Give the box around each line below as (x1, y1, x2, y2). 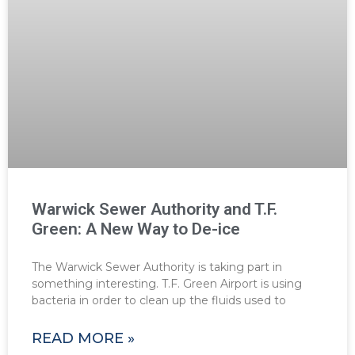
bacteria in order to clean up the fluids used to (32, 293, 286, 308)
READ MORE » (32, 330, 135, 348)
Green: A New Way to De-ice (32, 219, 240, 239)
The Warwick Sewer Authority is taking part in (32, 260, 282, 275)
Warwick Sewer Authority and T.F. (32, 200, 277, 219)
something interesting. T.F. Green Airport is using (32, 277, 302, 292)
